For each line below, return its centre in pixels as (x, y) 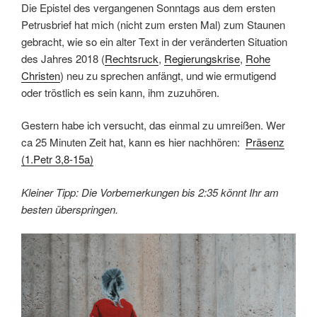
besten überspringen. (70, 209)
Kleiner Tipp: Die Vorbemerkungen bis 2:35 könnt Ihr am (150, 192)
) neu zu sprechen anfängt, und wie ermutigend (168, 75)
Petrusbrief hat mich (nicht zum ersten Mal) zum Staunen (153, 24)
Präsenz (265, 142)
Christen (41, 75)
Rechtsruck (132, 58)
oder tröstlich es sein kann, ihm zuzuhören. (120, 92)
